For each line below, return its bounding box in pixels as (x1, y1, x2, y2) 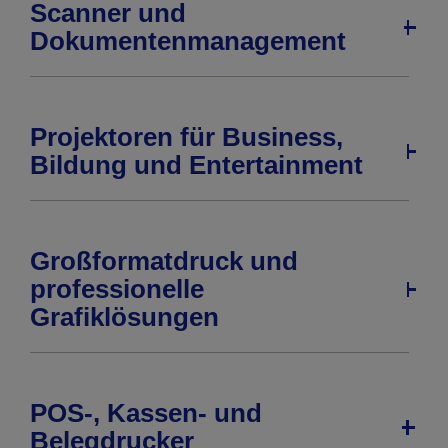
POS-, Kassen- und (30, 398, 262, 429)
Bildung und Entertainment (30, 150, 363, 181)
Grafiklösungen (30, 302, 219, 333)
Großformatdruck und (30, 246, 298, 277)
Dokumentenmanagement (30, 26, 346, 57)
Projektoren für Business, (30, 122, 343, 153)
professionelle (30, 274, 204, 305)
